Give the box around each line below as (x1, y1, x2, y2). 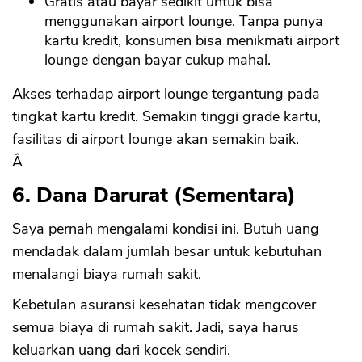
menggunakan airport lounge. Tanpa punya (44, 11, 323, 32)
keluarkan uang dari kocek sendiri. (12, 340, 230, 360)
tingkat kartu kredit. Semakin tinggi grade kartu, (12, 107, 321, 127)
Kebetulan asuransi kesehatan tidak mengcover (12, 295, 316, 315)
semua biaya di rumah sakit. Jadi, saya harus (12, 318, 299, 338)
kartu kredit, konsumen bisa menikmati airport (44, 31, 339, 51)
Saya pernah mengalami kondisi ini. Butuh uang (12, 219, 319, 239)
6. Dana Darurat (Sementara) (12, 181, 296, 210)
